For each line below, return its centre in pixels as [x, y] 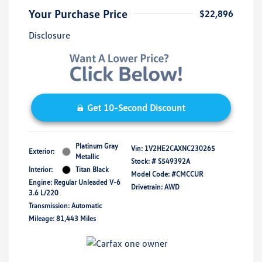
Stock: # [144, 161]
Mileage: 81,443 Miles [62, 219]
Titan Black [92, 170]
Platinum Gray [97, 146]
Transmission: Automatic [65, 206]
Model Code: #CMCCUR [167, 174]
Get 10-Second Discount [136, 108]
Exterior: [42, 151]
